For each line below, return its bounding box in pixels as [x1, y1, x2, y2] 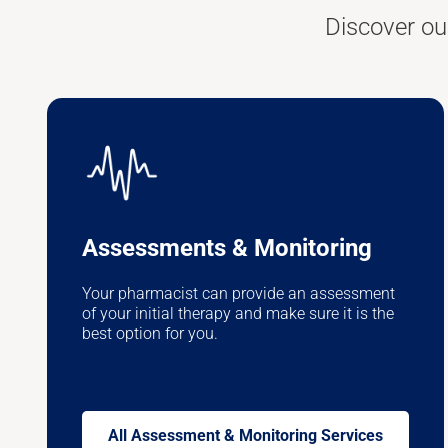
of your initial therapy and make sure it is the [82, 303, 394, 323]
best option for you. [82, 323, 222, 343]
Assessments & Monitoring [82, 233, 372, 262]
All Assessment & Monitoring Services [107, 426, 383, 445]
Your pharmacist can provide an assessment [82, 283, 395, 303]
